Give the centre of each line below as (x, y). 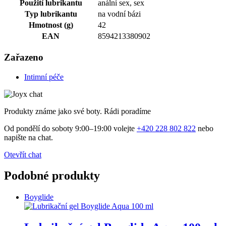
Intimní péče (44, 77)
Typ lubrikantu (51, 14)
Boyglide (39, 197)
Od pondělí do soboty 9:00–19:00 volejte (70, 128)
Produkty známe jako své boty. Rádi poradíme (77, 111)
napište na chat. (29, 137)
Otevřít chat (23, 154)
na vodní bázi (119, 14)
